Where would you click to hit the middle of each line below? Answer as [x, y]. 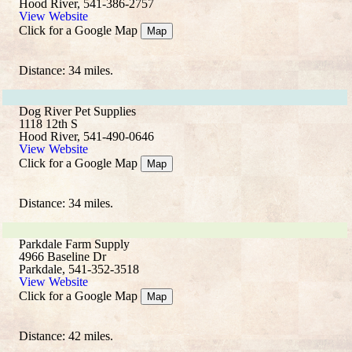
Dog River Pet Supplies [77, 111]
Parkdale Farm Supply [74, 244]
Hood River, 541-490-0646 [86, 136]
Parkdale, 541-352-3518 [79, 269]
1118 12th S [48, 124]
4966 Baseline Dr [62, 257]
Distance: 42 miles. [66, 336]
